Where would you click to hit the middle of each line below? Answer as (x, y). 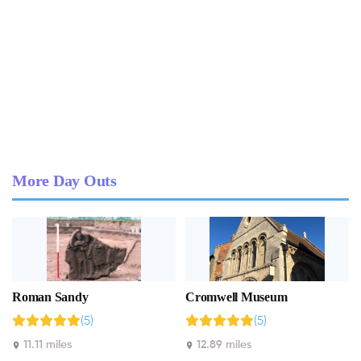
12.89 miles (222, 345)
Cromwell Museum (237, 297)
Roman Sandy (50, 297)
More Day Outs (64, 181)
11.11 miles (46, 345)
